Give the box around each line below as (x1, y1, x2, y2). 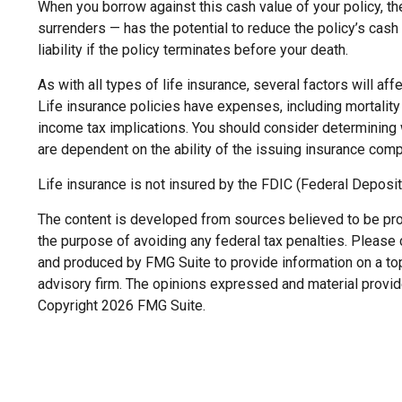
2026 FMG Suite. (101, 296, 205, 314)
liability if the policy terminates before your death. (38, 40, 348, 58)
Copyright (38, 296, 101, 314)
